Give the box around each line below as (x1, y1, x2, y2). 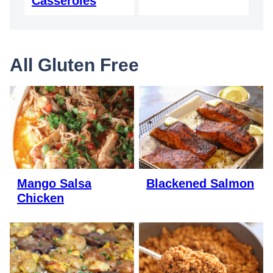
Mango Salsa (17, 176, 91, 190)
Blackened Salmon (146, 176, 254, 190)
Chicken (17, 191, 64, 205)
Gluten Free (38, 54, 139, 75)
